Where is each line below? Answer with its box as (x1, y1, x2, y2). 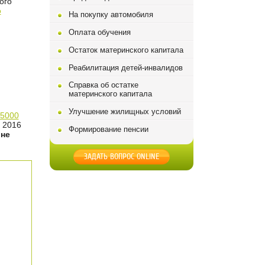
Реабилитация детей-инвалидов (68, 63, 183, 72)
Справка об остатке (68, 80, 138, 89)
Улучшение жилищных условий (68, 107, 181, 116)
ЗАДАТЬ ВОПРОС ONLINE (83, 152, 159, 161)
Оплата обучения (68, 28, 131, 37)
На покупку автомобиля (68, 10, 153, 19)
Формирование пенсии (68, 125, 148, 134)
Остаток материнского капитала (68, 46, 183, 54)
